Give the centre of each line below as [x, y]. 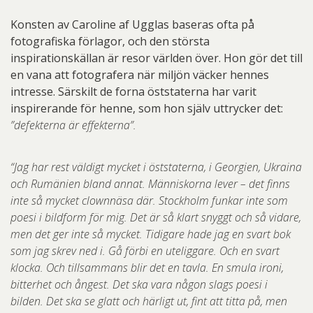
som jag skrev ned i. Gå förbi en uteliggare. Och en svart [145, 251]
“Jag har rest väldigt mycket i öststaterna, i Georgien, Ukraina [156, 167]
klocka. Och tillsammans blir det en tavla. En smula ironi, [147, 268]
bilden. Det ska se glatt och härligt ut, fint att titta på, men [149, 301]
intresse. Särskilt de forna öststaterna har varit [133, 92]
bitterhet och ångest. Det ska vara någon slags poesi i [139, 284]
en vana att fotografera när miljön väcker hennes [140, 75]
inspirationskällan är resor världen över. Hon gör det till [156, 58]
